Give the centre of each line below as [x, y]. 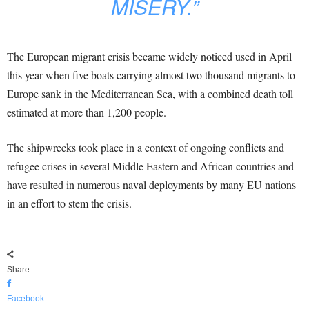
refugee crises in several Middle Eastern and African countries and [150, 166]
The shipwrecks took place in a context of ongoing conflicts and [146, 147]
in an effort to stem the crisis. [69, 203]
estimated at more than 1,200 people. [87, 112]
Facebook [26, 299]
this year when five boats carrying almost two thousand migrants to [151, 75]
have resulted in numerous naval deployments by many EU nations [151, 185]
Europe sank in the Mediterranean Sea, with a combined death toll [150, 93]
